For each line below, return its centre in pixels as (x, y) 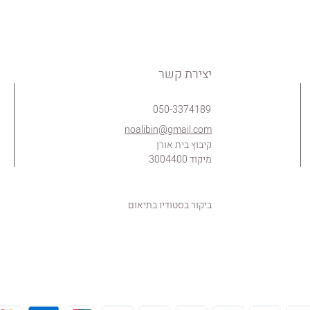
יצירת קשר (185, 75)
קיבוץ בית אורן (184, 145)
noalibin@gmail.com (168, 130)
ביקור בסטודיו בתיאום (170, 206)
